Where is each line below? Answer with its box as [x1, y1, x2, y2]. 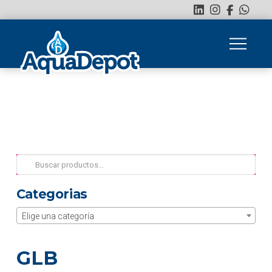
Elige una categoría [21, 211, 94, 221]
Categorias [16, 186, 87, 202]
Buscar [15, 155, 44, 165]
